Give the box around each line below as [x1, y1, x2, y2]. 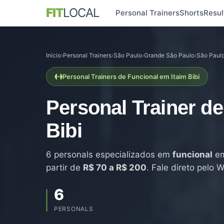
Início [46, 51, 61, 59]
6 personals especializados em [46, 149, 172, 159]
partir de [46, 162, 83, 172]
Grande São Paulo [144, 51, 194, 59]
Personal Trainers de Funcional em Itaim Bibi [62, 72, 199, 80]
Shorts [179, 8, 203, 17]
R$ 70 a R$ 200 [83, 162, 146, 172]
